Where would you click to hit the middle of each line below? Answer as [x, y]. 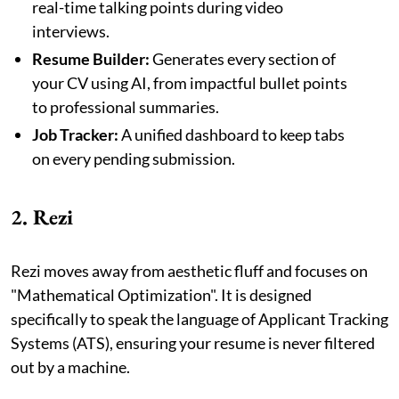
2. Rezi [45, 216]
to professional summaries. [126, 106]
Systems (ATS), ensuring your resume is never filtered [193, 342]
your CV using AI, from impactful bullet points [190, 82]
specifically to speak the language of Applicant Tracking [199, 318]
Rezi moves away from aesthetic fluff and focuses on [189, 270]
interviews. [71, 31]
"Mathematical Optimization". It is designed [161, 294]
